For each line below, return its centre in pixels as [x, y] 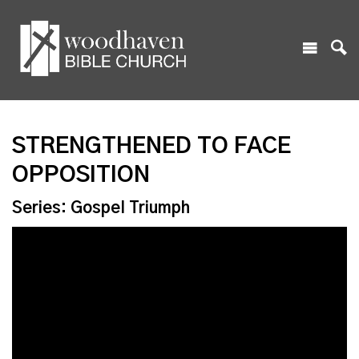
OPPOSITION [81, 175]
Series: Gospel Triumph [101, 208]
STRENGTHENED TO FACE [151, 146]
